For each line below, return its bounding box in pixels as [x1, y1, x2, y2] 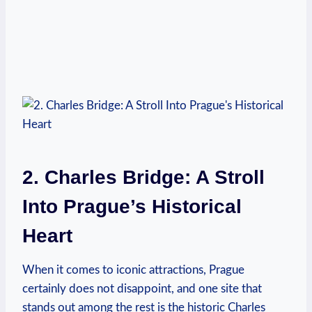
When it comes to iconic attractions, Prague [22, 263, 244, 276]
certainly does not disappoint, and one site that [22, 282, 262, 295]
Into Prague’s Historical [22, 195, 242, 217]
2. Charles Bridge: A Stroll [22, 166, 265, 188]
